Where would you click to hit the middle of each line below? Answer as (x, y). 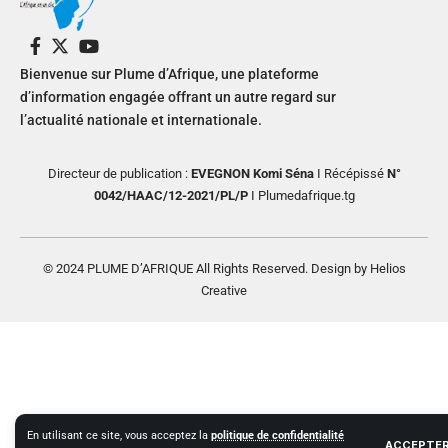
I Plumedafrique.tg (301, 196)
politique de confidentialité (277, 435)
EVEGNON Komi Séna (252, 174)
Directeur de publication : (119, 174)
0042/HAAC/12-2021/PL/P (170, 196)
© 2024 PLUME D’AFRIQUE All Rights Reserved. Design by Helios (224, 269)
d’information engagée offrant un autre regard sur (178, 97)
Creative (224, 291)
